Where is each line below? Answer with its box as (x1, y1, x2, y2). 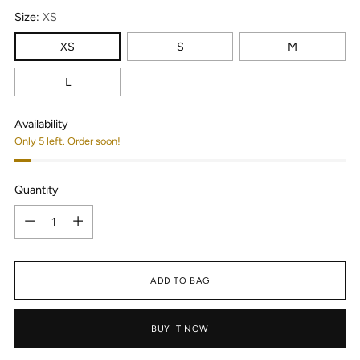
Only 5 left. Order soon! (14, 134, 121, 147)
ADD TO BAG (150, 274, 210, 286)
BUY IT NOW (151, 322, 209, 334)
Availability (14, 116, 68, 131)
